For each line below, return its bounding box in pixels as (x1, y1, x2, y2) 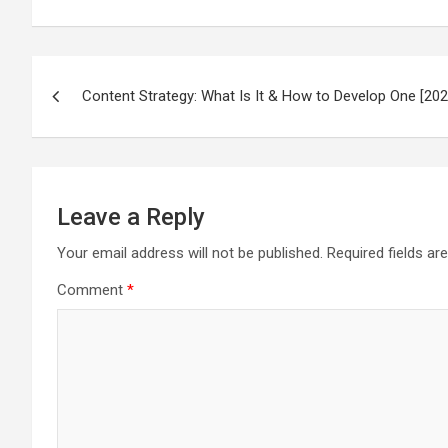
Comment (57, 281, 127, 299)
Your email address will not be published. (57, 244, 323, 262)
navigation (31, 97, 180, 135)
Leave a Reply (57, 203, 205, 231)
